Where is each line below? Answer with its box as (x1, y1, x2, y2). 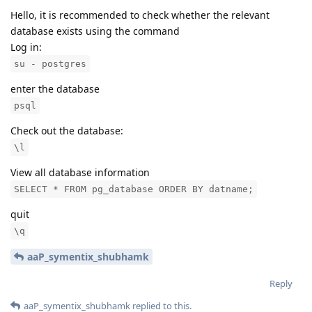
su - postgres (14, 58, 86, 69)
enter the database (10, 81, 100, 95)
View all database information (10, 165, 150, 179)
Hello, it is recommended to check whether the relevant (10, 8, 270, 22)
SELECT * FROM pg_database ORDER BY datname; (14, 183, 253, 194)
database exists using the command (10, 24, 180, 38)
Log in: (10, 40, 42, 54)
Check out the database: (10, 123, 123, 137)
